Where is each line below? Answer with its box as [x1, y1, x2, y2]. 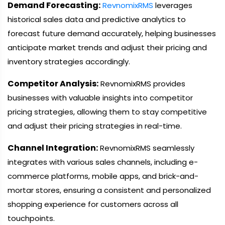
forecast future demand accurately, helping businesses [8, 28, 216, 39]
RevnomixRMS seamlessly [98, 143, 194, 153]
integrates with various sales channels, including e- [8, 157, 198, 167]
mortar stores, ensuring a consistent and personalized [8, 185, 211, 195]
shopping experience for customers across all [8, 199, 178, 209]
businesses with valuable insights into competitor [8, 92, 193, 103]
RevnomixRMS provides [98, 78, 185, 89]
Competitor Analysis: [8, 78, 98, 89]
